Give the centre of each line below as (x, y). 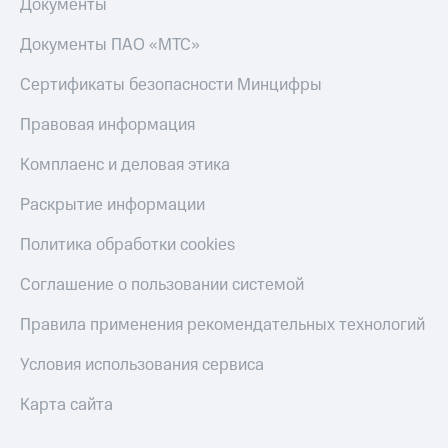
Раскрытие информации (112, 205)
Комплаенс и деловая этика (125, 165)
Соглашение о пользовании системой (162, 285)
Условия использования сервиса (142, 365)
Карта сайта (66, 405)
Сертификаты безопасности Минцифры (171, 85)
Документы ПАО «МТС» (110, 45)
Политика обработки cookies (127, 245)
